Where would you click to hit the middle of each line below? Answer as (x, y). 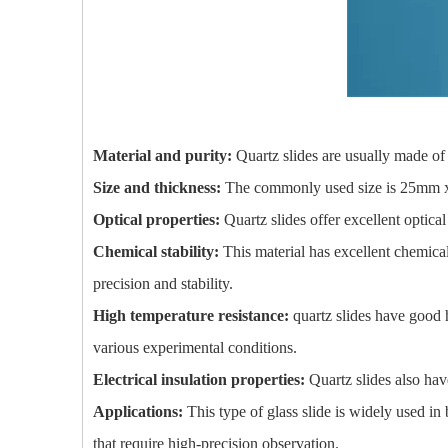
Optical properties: (158, 219)
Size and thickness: (159, 187)
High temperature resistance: (193, 315)
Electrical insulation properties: (201, 379)
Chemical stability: (158, 251)
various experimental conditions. (195, 347)
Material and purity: (164, 155)
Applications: (138, 411)
